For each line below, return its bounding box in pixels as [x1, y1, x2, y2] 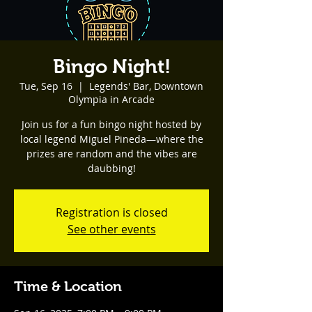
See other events [67, 221, 156, 237]
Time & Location [14, 279, 122, 294]
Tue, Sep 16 [19, 79, 72, 93]
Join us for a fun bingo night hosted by [22, 118, 201, 131]
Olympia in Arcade [68, 93, 155, 106]
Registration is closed [55, 205, 168, 220]
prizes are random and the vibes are [26, 147, 197, 160]
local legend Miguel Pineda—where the [19, 132, 203, 146]
